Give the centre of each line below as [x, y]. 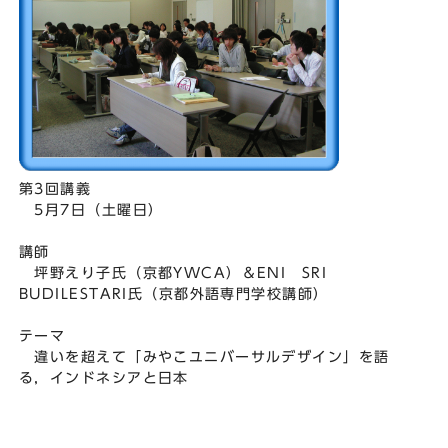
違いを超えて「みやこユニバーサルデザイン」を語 [204, 357]
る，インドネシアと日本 [104, 378]
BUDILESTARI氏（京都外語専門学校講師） [174, 294]
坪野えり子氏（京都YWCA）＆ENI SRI [181, 273]
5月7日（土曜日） [91, 210]
